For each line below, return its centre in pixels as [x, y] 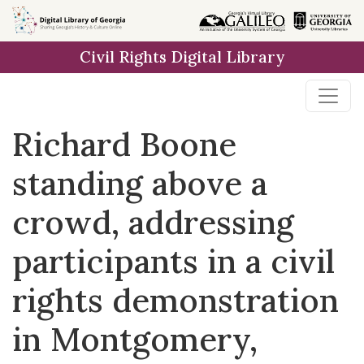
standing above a [140, 183]
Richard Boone [124, 144]
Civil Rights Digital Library [182, 57]
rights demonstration [175, 300]
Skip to [41, 20]
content [43, 59]
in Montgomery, [135, 339]
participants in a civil [173, 261]
